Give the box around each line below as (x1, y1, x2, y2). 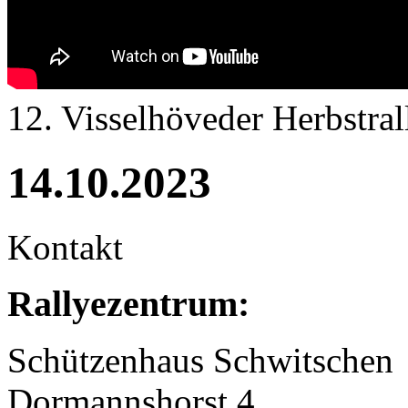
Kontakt (7, 227, 123, 267)
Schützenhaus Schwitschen (7, 340, 393, 380)
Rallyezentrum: (7, 282, 250, 324)
